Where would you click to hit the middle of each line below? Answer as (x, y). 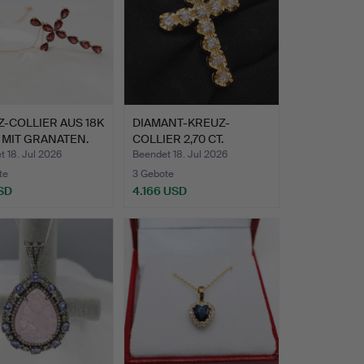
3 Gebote (153, 174)
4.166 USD (159, 191)
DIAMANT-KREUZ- (181, 123)
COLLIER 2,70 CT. (178, 139)
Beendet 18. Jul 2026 (180, 155)
